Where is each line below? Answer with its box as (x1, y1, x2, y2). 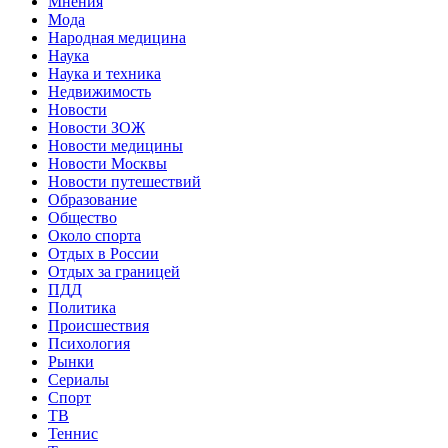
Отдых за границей (48, 262, 180, 280)
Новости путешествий (48, 172, 201, 190)
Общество (48, 208, 117, 226)
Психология (48, 334, 130, 352)
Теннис (48, 424, 98, 442)
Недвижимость (48, 82, 151, 100)
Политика (48, 298, 116, 316)
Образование (48, 190, 137, 208)
